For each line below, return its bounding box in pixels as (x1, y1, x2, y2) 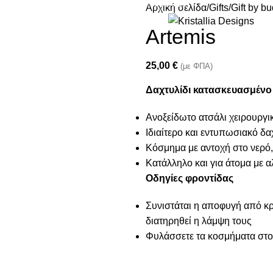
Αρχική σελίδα (146, 2, 207, 13)
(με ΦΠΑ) (180, 62, 213, 71)
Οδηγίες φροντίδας (146, 173, 233, 184)
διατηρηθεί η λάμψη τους (146, 216, 252, 227)
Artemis (146, 25, 216, 49)
